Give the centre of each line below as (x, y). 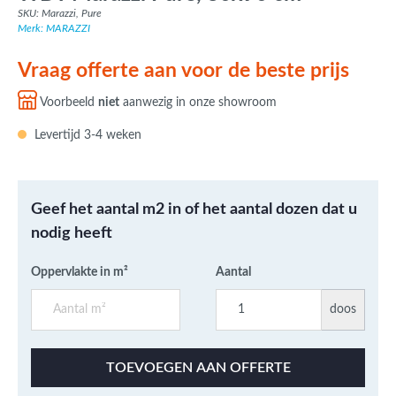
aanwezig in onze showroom (198, 103)
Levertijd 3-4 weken (86, 136)
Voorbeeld (68, 103)
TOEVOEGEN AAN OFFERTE (198, 368)
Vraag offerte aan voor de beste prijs (183, 71)
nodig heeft (72, 234)
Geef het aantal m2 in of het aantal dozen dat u (194, 210)
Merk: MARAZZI (54, 29)
